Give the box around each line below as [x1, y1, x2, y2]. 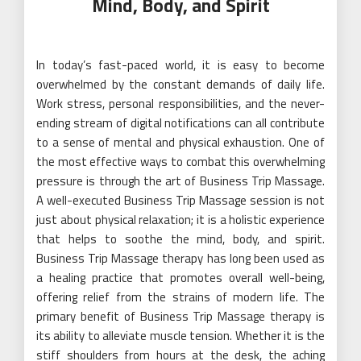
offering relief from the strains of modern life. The [36, 288, 325, 307]
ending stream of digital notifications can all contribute [36, 114, 325, 133]
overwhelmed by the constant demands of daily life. [36, 75, 325, 94]
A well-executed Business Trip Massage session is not [36, 191, 325, 210]
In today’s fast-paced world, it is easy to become [36, 56, 325, 75]
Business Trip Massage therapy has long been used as [36, 249, 325, 268]
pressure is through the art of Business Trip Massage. [36, 172, 325, 191]
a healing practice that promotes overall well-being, [36, 268, 325, 288]
